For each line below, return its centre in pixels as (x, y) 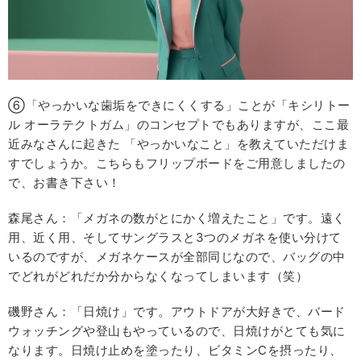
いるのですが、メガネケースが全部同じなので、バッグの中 (177, 257)
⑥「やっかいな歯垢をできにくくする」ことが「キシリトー (179, 106)
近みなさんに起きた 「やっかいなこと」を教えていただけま (178, 144)
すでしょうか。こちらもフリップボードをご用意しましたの (177, 164)
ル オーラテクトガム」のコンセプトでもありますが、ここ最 (178, 125)
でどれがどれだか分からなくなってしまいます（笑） (158, 276)
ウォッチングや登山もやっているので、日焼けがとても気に (177, 331)
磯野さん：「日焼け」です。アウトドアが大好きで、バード (177, 312)
